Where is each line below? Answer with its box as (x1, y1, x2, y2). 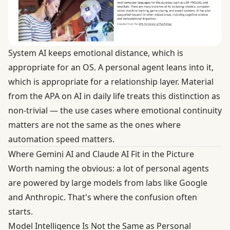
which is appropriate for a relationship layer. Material (8, 76, 214, 88)
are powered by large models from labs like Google (8, 177, 207, 189)
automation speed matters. (8, 133, 114, 145)
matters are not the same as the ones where (8, 119, 181, 131)
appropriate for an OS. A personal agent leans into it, (8, 62, 214, 73)
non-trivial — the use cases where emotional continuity (8, 105, 222, 117)
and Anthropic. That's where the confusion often (8, 191, 197, 203)
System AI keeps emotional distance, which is (8, 47, 183, 59)
